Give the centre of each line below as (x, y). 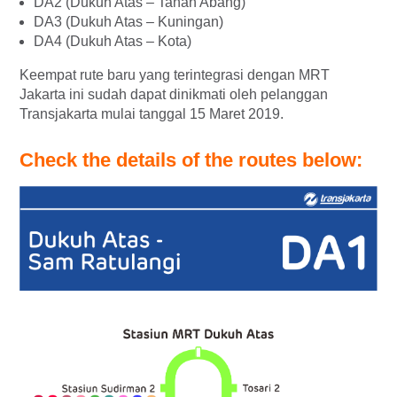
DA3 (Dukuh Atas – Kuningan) (128, 22)
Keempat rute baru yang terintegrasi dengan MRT (175, 75)
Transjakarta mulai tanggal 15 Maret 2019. (152, 114)
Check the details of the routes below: (191, 160)
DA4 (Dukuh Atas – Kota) (113, 42)
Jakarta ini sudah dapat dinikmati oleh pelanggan (174, 95)
